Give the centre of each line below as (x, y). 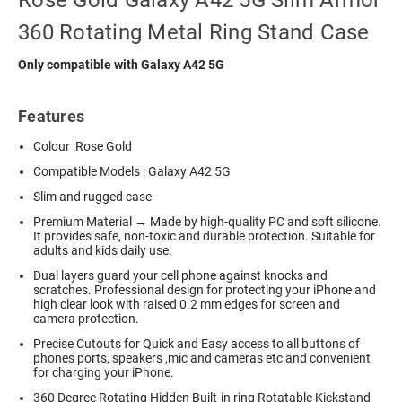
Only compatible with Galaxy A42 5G (121, 65)
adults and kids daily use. (103, 251)
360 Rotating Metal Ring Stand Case (194, 33)
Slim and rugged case (93, 197)
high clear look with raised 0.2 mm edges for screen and (187, 305)
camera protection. (87, 319)
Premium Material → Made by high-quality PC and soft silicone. (208, 222)
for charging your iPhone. (104, 373)
